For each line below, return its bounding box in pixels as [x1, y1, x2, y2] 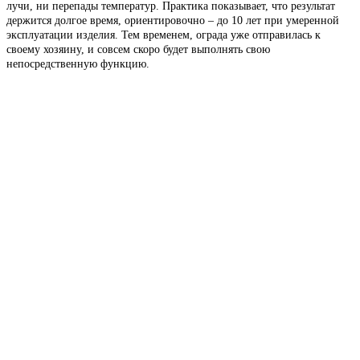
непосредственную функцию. [6, 57, 149, 70]
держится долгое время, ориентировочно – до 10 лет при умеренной [6, 14, 339, 27]
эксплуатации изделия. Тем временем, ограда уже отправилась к [6, 28, 321, 41]
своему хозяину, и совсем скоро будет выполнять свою [6, 43, 270, 55]
